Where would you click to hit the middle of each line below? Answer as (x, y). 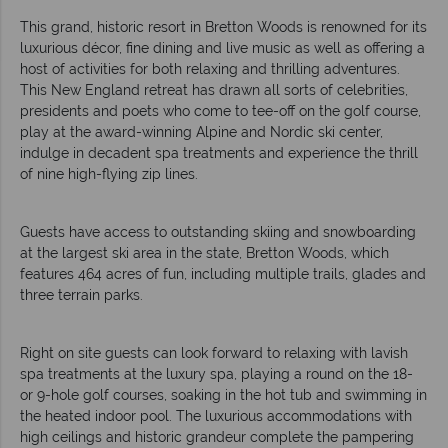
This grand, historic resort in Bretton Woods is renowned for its (223, 27)
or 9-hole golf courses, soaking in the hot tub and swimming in (223, 395)
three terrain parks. (81, 295)
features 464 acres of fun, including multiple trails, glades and (223, 274)
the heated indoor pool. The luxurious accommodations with (216, 416)
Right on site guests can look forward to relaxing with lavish (214, 353)
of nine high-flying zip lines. (109, 174)
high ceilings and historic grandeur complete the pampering (217, 437)
